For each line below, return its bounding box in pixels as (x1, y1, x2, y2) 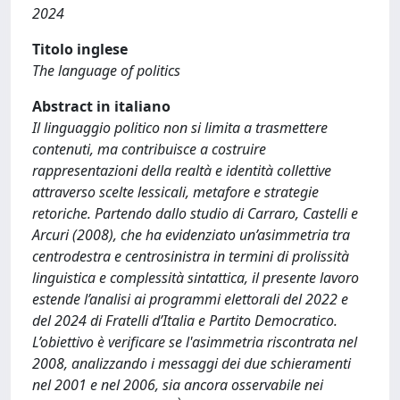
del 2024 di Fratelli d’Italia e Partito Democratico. (32, 311, 337, 330)
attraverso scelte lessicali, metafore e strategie (32, 182, 319, 202)
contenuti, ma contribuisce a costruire (32, 139, 266, 159)
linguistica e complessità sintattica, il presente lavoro (32, 268, 359, 287)
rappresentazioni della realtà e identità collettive (32, 161, 331, 180)
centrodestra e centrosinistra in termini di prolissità (32, 246, 349, 266)
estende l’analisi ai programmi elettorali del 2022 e (32, 289, 348, 309)
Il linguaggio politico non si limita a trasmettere (32, 118, 328, 137)
